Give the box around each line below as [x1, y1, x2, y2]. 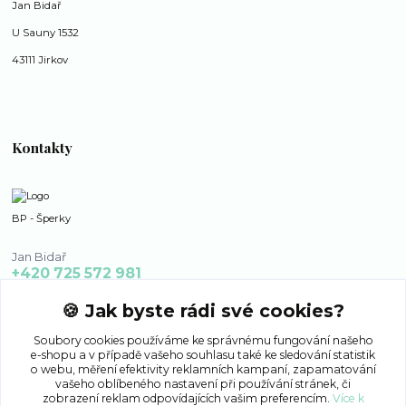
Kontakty [12, 138, 73, 158]
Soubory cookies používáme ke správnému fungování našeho [33, 333, 373, 347]
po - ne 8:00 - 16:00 [12, 284, 121, 298]
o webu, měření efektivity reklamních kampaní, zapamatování [30, 362, 376, 376]
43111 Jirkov [12, 53, 69, 67]
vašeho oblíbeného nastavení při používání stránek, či [55, 376, 351, 391]
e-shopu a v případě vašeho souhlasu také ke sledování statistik [31, 347, 375, 362]
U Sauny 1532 [12, 26, 82, 40]
